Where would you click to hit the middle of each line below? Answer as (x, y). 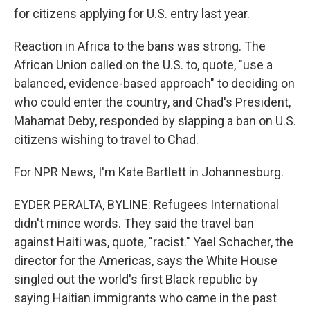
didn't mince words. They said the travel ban (134, 223)
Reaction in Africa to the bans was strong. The (140, 46)
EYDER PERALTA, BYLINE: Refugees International (146, 204)
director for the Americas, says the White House (146, 261)
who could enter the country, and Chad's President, (152, 102)
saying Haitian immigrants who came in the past (145, 298)
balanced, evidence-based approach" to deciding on (154, 83)
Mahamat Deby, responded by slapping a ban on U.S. (155, 121)
